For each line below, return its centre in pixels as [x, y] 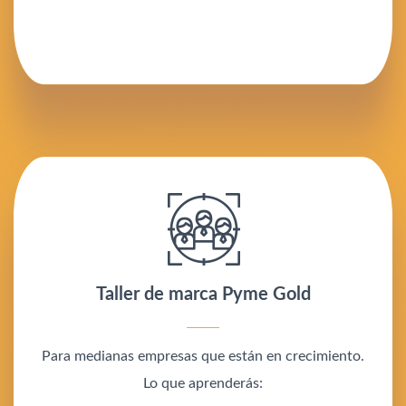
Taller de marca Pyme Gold [203, 295]
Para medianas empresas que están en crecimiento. [203, 357]
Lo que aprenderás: [203, 384]
